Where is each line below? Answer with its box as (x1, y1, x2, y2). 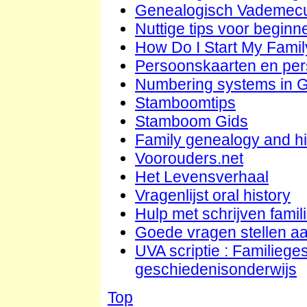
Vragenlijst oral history (135, 186, 291, 205)
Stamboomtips (135, 94, 236, 112)
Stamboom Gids (135, 112, 248, 131)
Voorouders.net (135, 149, 243, 168)
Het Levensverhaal (135, 168, 269, 186)
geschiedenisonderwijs (135, 260, 297, 279)
